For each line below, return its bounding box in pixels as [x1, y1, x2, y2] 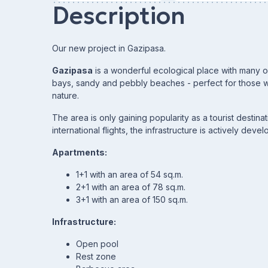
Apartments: [52, 147, 107, 157]
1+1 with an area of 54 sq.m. [76, 169, 183, 179]
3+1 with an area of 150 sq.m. [76, 194, 188, 205]
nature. [52, 90, 79, 100]
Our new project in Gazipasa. [52, 43, 166, 53]
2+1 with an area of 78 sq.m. [76, 182, 185, 192]
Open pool [76, 239, 118, 249]
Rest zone [76, 251, 116, 261]
